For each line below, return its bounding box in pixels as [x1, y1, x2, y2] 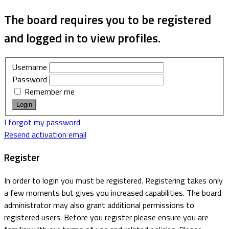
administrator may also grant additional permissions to [4, 198, 194, 211]
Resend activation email [4, 128, 86, 141]
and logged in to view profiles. [4, 28, 161, 47]
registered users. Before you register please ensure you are [4, 211, 209, 223]
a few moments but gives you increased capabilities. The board [4, 186, 221, 199]
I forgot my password [4, 116, 80, 129]
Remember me [22, 85, 75, 98]
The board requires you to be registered [4, 10, 211, 29]
